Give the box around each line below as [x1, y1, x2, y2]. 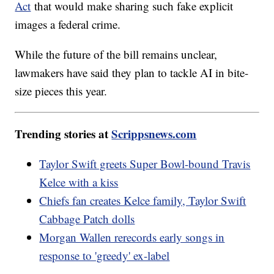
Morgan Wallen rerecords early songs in [39, 229, 225, 245]
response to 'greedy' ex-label [39, 248, 170, 264]
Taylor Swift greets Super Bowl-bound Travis [39, 156, 251, 172]
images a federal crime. [15, 17, 125, 32]
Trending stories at [15, 125, 112, 143]
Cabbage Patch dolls [39, 211, 135, 227]
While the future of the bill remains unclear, [15, 46, 218, 62]
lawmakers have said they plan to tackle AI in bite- [15, 65, 249, 81]
